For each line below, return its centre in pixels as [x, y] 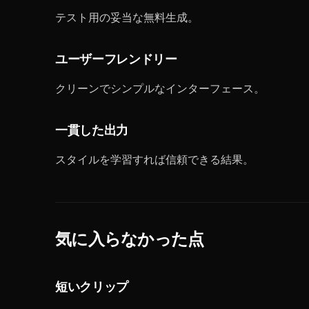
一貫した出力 [92, 131]
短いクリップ [92, 287]
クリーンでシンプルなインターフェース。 [160, 88]
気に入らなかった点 [130, 239]
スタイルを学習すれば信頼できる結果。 [154, 159]
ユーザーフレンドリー [116, 60]
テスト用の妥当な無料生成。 [127, 17]
